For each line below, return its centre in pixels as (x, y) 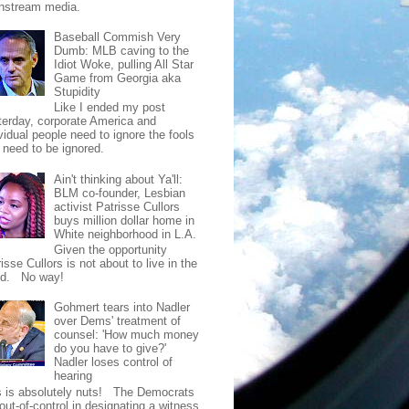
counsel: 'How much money (127, 335)
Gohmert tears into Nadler (122, 308)
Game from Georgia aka (118, 78)
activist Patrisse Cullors (117, 206)
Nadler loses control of (114, 362)
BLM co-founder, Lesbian (120, 193)
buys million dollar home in (125, 220)
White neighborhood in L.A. (126, 234)
